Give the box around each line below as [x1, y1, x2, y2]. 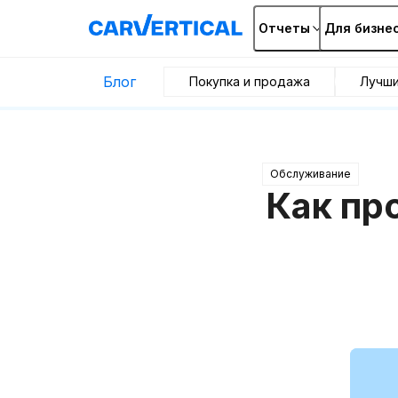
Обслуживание [270, 167, 351, 180]
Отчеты [259, 20, 310, 36]
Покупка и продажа [189, 74, 310, 89]
